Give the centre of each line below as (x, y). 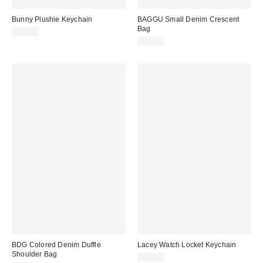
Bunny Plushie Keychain (52, 20)
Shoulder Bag (35, 254)
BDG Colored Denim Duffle (56, 245)
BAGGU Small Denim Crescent (188, 20)
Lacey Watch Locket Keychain (187, 245)
